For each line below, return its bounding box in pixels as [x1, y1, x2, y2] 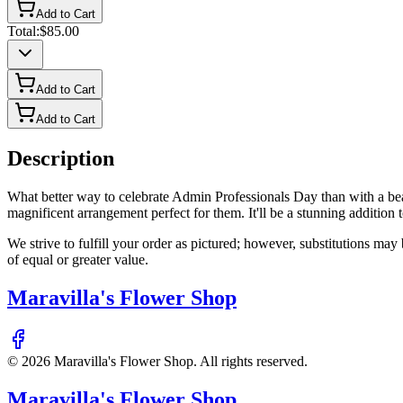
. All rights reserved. [193, 353, 308, 369]
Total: [7, 23, 40, 40]
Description [7, 147, 114, 171]
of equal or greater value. [7, 252, 148, 267]
